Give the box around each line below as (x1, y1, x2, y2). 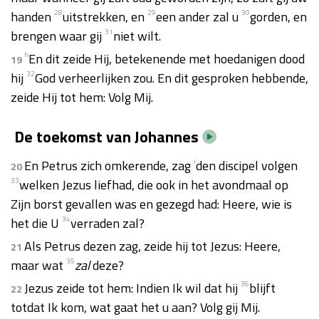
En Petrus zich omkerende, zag (24, 156, 194, 175)
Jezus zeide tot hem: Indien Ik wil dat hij (24, 278, 241, 298)
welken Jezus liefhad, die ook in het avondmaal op (19, 175, 288, 194)
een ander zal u (156, 7, 241, 26)
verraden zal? (70, 214, 145, 233)
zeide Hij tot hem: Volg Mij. (11, 88, 153, 107)
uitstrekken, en (63, 7, 147, 26)
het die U (11, 214, 62, 233)
